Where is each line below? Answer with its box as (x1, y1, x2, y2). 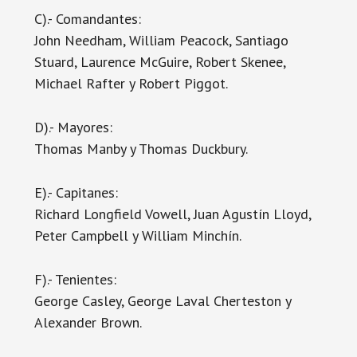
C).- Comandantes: (33, 10, 141, 28)
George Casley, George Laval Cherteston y (33, 292, 291, 310)
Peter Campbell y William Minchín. (33, 226, 241, 245)
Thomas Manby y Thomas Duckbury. (33, 139, 248, 158)
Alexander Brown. (33, 313, 142, 331)
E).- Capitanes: (33, 183, 118, 202)
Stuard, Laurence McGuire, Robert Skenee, (33, 53, 285, 71)
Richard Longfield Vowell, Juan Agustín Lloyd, (33, 205, 311, 223)
